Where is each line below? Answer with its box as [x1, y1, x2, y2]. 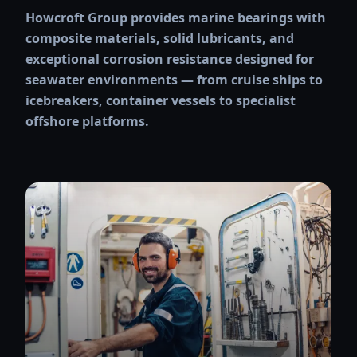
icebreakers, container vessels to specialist [25, 92, 296, 109]
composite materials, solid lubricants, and [25, 29, 294, 47]
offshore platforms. [25, 112, 149, 130]
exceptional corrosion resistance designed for [25, 50, 314, 68]
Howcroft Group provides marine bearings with [25, 9, 326, 26]
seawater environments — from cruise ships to [25, 71, 323, 88]
